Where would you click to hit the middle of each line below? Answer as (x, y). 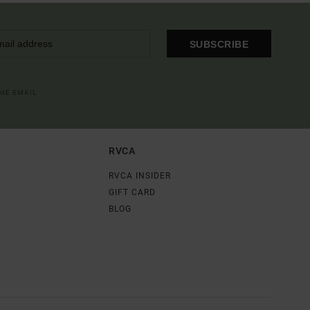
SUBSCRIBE (219, 45)
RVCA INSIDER (139, 175)
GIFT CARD (132, 192)
